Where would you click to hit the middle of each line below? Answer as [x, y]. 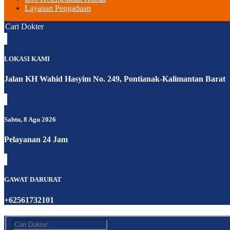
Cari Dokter [24, 26]
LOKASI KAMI [27, 59]
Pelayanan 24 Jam [36, 139]
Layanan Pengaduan [58, 8]
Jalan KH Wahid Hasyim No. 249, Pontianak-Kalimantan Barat [115, 79]
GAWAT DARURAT [33, 180]
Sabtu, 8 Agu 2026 [30, 119]
